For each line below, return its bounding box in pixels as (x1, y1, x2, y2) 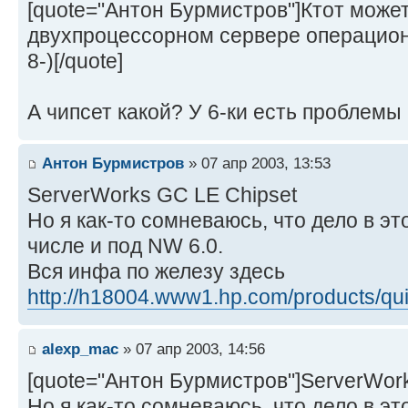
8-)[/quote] (27, 48, 123, 73)
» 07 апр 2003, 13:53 (184, 154, 331, 173)
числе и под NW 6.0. (27, 234, 223, 259)
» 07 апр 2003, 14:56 (118, 339, 265, 358)
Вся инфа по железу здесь (27, 260, 285, 284)
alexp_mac (42, 339, 118, 358)
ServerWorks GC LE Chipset (27, 183, 297, 208)
